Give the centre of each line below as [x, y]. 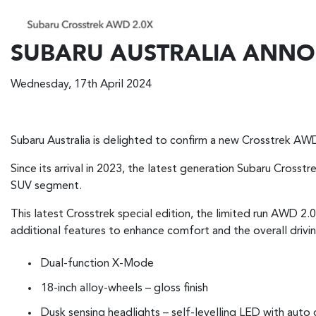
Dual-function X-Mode [97, 263]
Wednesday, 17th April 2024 [81, 85]
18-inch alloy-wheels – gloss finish [124, 288]
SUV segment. [46, 187]
